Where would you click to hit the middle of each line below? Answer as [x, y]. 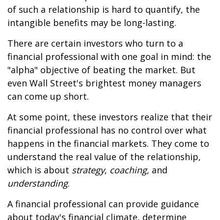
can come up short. [48, 96]
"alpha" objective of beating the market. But [101, 70]
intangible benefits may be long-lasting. [92, 23]
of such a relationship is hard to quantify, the [104, 9]
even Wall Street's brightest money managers [104, 83]
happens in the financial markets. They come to [108, 143]
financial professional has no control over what [107, 130]
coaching [128, 170]
